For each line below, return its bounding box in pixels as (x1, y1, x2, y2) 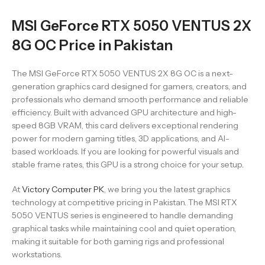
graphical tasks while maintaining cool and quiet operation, (12, 223, 236, 234)
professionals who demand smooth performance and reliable (12, 94, 248, 105)
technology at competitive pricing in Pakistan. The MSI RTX (12, 197, 237, 208)
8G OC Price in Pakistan (12, 37, 173, 54)
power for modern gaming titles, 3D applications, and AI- (12, 133, 230, 144)
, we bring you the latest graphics (104, 184, 230, 195)
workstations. (12, 249, 62, 260)
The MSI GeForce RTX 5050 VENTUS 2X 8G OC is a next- (12, 68, 233, 79)
